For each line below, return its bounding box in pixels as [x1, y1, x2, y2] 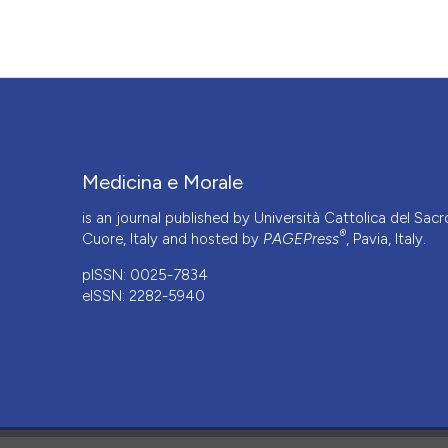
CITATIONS [82, 344, 175, 365]
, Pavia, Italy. [346, 230, 427, 249]
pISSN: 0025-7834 [82, 266, 209, 285]
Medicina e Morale [82, 170, 244, 195]
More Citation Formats [92, 20, 236, 38]
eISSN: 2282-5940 [82, 287, 206, 306]
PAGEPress [263, 230, 340, 249]
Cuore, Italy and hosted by [82, 230, 264, 249]
